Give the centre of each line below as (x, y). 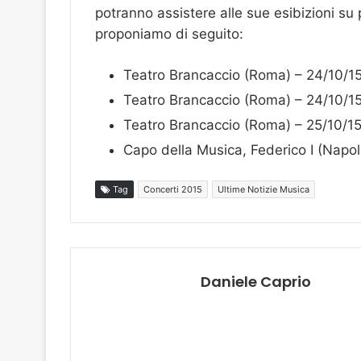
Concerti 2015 (173, 190)
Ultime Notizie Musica (263, 190)
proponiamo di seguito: (169, 34)
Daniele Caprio (256, 282)
